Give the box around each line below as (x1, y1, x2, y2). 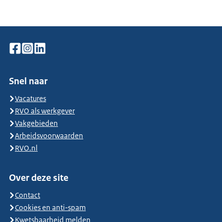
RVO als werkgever (15, 106, 75, 115)
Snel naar (9, 75, 48, 87)
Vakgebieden (15, 118, 58, 128)
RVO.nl (15, 143, 38, 153)
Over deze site (9, 172, 68, 184)
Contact (15, 190, 40, 200)
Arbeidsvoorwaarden (15, 131, 83, 140)
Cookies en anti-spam (15, 203, 86, 212)
